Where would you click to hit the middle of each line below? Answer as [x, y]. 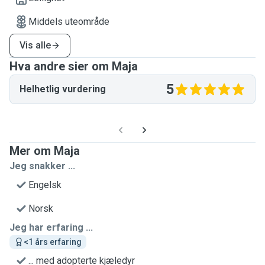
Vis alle [35, 45]
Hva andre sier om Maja [74, 66]
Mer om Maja [45, 151]
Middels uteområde [69, 22]
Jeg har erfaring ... [51, 227]
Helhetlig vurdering [63, 89]
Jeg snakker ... [42, 166]
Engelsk [45, 185]
